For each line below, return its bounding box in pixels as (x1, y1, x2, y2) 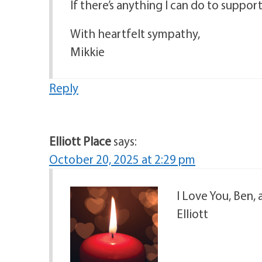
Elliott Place (49, 133, 111, 149)
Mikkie (70, 44, 105, 59)
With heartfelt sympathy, (70, 26, 200, 41)
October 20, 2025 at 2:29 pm (49, 151, 195, 167)
